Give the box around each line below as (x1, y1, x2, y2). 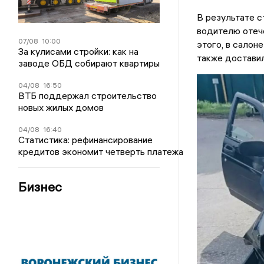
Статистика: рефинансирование (18, 134, 153, 146)
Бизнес (18, 179, 62, 195)
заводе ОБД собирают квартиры (18, 57, 160, 69)
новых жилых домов (18, 101, 104, 113)
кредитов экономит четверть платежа (18, 146, 184, 157)
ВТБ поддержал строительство (18, 90, 157, 101)
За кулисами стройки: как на (18, 45, 139, 57)
